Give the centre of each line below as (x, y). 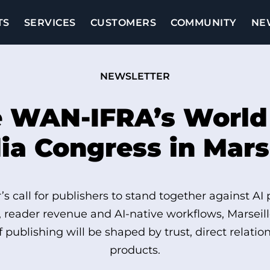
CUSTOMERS (123, 23)
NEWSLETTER (135, 77)
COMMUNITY (204, 23)
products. (135, 250)
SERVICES (50, 23)
